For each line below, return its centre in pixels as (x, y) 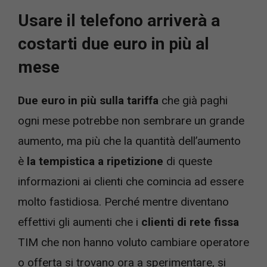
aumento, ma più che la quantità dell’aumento (129, 141)
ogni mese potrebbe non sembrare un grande (131, 121)
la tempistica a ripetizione (95, 162)
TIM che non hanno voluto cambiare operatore (133, 243)
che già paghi (193, 101)
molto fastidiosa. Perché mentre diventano (123, 202)
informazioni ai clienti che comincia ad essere (131, 182)
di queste (188, 162)
